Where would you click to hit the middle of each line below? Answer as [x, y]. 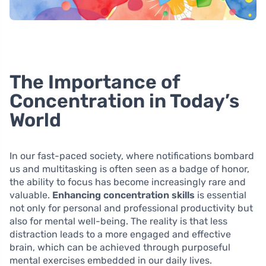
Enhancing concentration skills [123, 195]
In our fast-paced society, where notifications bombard [132, 156]
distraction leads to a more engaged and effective [120, 234]
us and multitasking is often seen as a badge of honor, [129, 169]
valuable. [31, 195]
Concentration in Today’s [124, 101]
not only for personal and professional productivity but [131, 208]
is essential [221, 195]
